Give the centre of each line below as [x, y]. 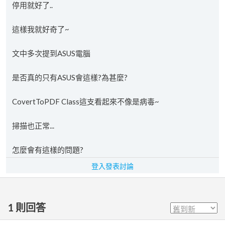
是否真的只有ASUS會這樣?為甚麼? [70, 77]
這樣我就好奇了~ [41, 29]
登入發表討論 [113, 166]
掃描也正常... [33, 126]
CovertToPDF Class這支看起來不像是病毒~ [86, 101]
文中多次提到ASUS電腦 [51, 53]
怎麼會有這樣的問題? [48, 150]
